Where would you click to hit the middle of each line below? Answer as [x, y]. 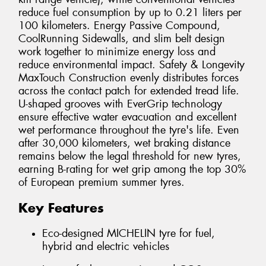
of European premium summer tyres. [102, 183]
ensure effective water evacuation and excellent [127, 117]
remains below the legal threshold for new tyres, [130, 156]
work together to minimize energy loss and [117, 52]
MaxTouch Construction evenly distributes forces [129, 78]
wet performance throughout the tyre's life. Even [129, 130]
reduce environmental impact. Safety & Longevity [132, 65]
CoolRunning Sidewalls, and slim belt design [122, 39]
